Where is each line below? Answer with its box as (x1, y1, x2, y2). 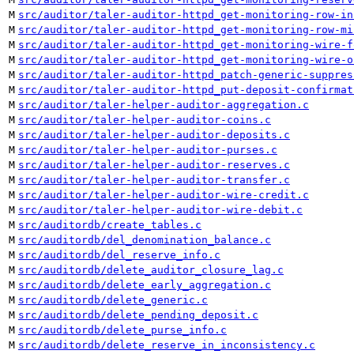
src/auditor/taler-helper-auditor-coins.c (18, 114, 271, 126)
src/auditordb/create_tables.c (18, 219, 201, 231)
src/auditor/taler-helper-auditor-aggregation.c (18, 99, 309, 111)
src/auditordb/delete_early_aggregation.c (18, 279, 271, 291)
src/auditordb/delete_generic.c (18, 294, 208, 306)
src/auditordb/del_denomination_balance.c (18, 234, 271, 246)
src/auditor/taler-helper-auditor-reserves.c (18, 159, 290, 171)
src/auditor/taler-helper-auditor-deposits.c (18, 129, 290, 141)
